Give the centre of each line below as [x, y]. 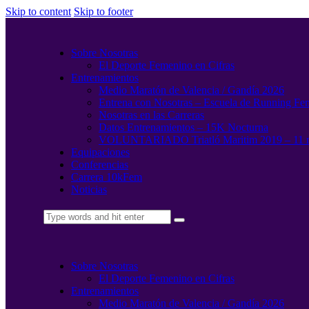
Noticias [89, 189]
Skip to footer [103, 11]
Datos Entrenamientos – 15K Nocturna [183, 127]
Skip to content [38, 11]
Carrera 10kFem [107, 177]
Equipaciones [100, 152]
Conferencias [100, 165]
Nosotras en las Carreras [151, 115]
